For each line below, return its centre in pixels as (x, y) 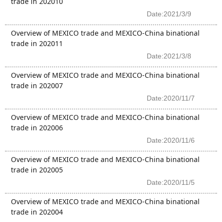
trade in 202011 (37, 43)
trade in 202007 (37, 85)
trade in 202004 (37, 212)
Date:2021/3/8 (169, 56)
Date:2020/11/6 (171, 140)
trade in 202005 (37, 170)
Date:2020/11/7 (171, 98)
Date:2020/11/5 (171, 182)
